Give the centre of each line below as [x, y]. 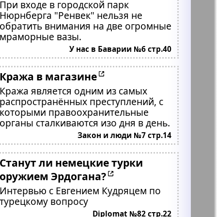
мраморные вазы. [69, 37]
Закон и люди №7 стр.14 [124, 135]
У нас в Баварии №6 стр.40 [120, 49]
